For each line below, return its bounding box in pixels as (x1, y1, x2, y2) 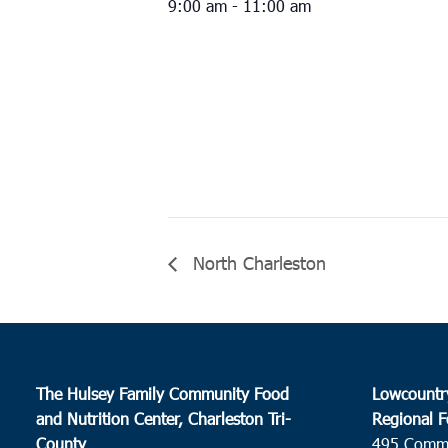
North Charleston (187, 250, 326, 274)
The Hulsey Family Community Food (36, 382, 290, 404)
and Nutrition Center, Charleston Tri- (36, 407, 292, 429)
